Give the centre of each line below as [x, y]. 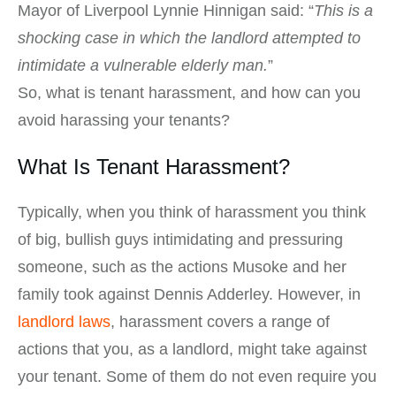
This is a [343, 11]
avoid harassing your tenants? [124, 121]
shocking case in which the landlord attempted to [189, 38]
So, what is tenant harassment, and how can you [189, 93]
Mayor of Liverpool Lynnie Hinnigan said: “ [166, 11]
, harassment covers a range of [220, 322]
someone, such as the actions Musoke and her [182, 267]
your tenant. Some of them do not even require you [197, 377]
